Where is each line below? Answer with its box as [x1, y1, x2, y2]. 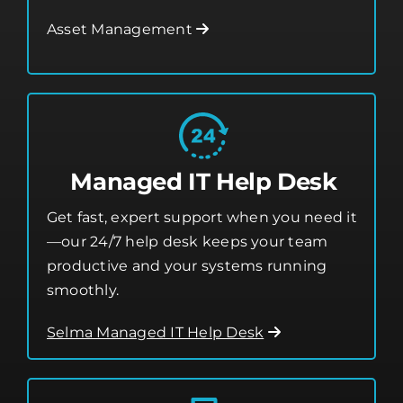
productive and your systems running [47, 282, 327, 300]
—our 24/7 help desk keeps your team [47, 258, 328, 276]
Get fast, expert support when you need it [47, 234, 357, 252]
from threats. [47, 4, 143, 22]
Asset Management [47, 46, 197, 64]
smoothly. [47, 307, 120, 325]
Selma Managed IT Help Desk [47, 349, 264, 367]
